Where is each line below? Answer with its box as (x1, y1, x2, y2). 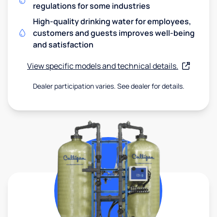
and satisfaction (33, 39, 93, 50)
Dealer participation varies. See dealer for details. (32, 81, 185, 91)
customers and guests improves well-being (33, 27, 195, 38)
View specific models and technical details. (27, 60, 178, 71)
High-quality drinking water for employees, (33, 15, 191, 27)
